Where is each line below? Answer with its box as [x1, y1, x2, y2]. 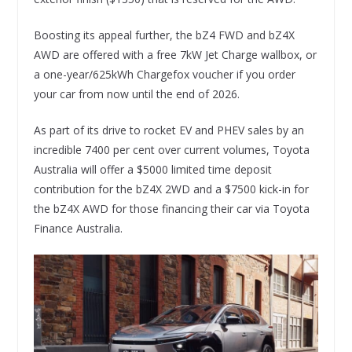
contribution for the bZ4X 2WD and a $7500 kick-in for [33, 181, 309, 196]
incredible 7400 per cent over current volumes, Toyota [33, 141, 310, 157]
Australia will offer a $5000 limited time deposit [33, 161, 272, 177]
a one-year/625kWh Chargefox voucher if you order [33, 66, 295, 82]
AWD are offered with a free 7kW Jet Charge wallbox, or [33, 46, 317, 62]
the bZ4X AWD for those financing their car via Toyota [33, 200, 310, 216]
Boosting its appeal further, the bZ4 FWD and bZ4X [33, 27, 295, 42]
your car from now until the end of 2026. [33, 86, 240, 101]
